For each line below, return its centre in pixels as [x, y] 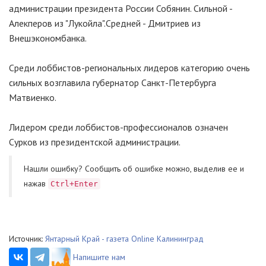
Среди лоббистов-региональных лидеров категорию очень [129, 68]
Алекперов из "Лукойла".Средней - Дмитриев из [105, 23]
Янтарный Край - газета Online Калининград [124, 239]
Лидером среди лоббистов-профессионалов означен [118, 127]
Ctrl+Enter [74, 184]
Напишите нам [99, 257]
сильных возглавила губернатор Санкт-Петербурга [113, 83]
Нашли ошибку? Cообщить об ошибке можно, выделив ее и [134, 169]
